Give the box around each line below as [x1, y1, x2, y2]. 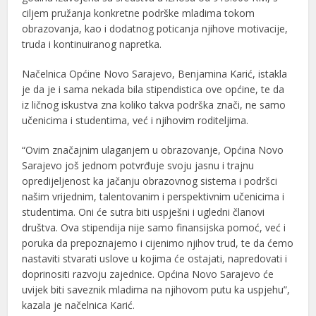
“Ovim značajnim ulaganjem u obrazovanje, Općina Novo [22, 142, 284, 157]
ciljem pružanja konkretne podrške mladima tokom [22, 6, 255, 20]
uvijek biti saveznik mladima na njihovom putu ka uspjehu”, [22, 282, 291, 296]
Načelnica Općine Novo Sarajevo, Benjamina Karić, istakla [22, 66, 288, 80]
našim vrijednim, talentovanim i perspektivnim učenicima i [22, 189, 285, 203]
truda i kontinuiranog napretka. [22, 37, 162, 51]
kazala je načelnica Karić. [22, 298, 135, 312]
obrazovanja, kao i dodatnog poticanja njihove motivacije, [22, 21, 288, 35]
